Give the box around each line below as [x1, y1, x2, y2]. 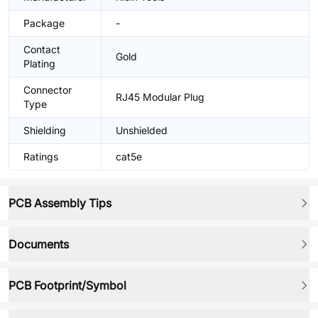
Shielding [23, 124, 66, 136]
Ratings [23, 150, 58, 163]
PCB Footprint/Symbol [9, 278, 126, 292]
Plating [23, 57, 55, 70]
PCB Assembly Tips [9, 196, 111, 210]
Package [23, 17, 65, 29]
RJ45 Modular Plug [116, 91, 204, 103]
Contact [23, 43, 60, 55]
